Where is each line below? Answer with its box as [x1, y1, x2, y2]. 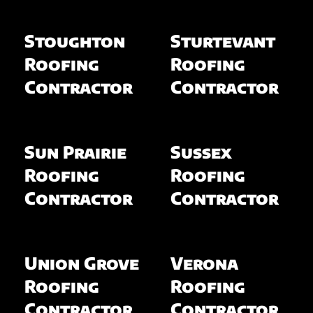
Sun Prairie [24, 140, 126, 162]
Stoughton [24, 29, 125, 51]
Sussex [170, 140, 231, 162]
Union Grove [24, 252, 139, 273]
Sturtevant [170, 29, 275, 51]
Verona [170, 252, 238, 273]
